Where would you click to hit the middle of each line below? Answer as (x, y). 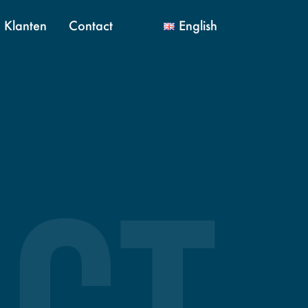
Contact (91, 25)
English (198, 25)
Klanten (26, 25)
